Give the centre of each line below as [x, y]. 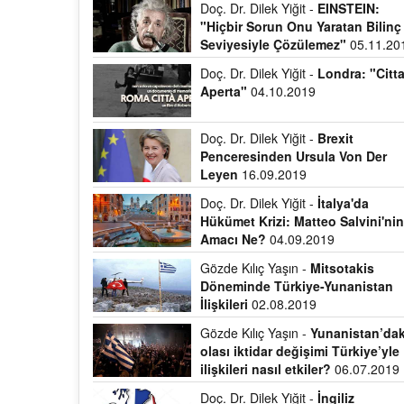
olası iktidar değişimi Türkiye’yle [300, 351]
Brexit [336, 138]
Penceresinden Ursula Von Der [294, 156]
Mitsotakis [343, 268]
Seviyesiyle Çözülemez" [274, 44]
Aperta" [224, 91]
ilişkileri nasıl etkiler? [266, 369]
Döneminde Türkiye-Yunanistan [297, 286]
